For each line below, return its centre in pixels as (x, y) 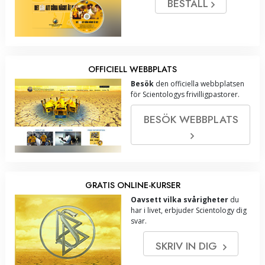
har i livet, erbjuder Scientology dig (189, 211)
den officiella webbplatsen (199, 84)
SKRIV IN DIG (189, 246)
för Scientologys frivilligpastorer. (185, 95)
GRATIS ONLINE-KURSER (132, 185)
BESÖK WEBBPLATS (191, 120)
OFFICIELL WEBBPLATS (132, 70)
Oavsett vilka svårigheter (180, 200)
